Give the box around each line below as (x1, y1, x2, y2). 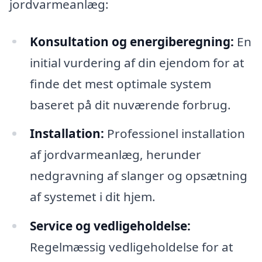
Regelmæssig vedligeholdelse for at (29, 239, 233, 256)
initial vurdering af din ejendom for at (29, 54, 244, 71)
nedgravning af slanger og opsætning (29, 167, 247, 184)
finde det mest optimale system (29, 75, 211, 92)
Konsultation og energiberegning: (29, 33, 234, 50)
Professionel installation (104, 125, 245, 142)
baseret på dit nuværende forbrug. (29, 96, 231, 113)
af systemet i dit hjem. (29, 188, 156, 205)
